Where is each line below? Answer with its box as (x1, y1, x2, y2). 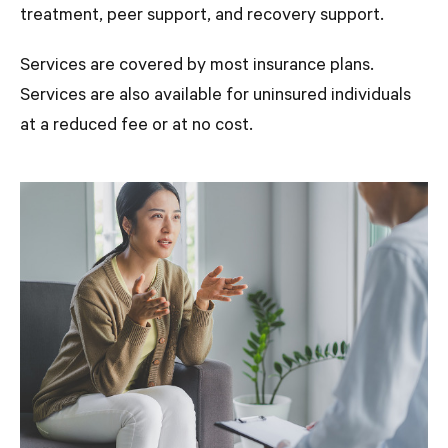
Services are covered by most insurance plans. (20, 57, 374, 77)
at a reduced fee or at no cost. (20, 117, 253, 137)
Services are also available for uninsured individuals (20, 87, 411, 107)
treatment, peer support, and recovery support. (20, 7, 384, 27)
